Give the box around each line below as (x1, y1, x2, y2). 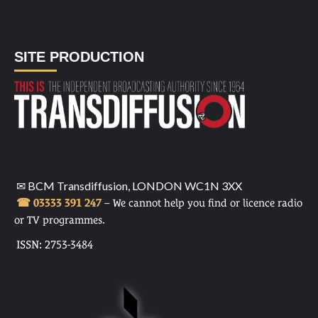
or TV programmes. (14, 214, 105, 226)
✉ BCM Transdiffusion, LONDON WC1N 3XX (16, 179, 242, 193)
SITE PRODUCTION (14, 49, 144, 65)
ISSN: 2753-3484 (16, 238, 93, 252)
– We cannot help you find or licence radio (102, 197, 302, 209)
